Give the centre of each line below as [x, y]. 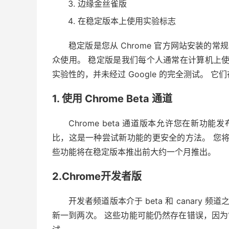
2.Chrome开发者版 [97, 176]
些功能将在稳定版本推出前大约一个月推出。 [134, 152]
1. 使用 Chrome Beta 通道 [112, 98]
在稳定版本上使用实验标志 [127, 21]
